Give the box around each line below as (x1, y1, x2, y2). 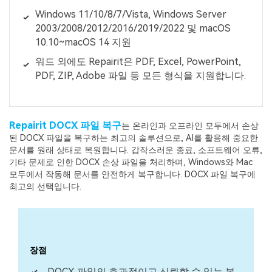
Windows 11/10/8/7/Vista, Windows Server (35, 8, 226, 20)
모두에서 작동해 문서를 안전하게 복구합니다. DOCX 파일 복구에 (9, 169, 256, 180)
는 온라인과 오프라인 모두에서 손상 (121, 120, 259, 131)
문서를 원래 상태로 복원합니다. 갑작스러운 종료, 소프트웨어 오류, (9, 144, 262, 155)
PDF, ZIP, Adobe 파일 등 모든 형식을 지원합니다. (35, 70, 246, 82)
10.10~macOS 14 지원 (35, 36, 131, 48)
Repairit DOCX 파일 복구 (9, 119, 121, 131)
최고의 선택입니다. (9, 181, 81, 192)
